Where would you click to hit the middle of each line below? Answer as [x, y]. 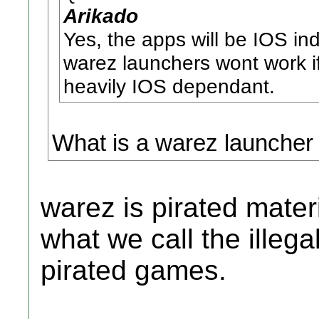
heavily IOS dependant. [169, 86]
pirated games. [134, 270]
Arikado [101, 16]
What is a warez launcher [183, 143]
